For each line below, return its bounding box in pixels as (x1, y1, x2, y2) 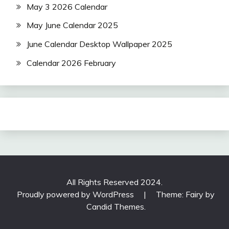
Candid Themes (86, 201, 144, 212)
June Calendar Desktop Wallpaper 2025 (27, 39, 172, 50)
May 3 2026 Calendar (27, 1, 107, 12)
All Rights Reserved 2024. (66, 177, 163, 188)
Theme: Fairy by (156, 189, 215, 200)
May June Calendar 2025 (27, 20, 118, 31)
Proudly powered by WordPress (17, 189, 136, 200)
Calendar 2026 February (27, 58, 116, 68)
